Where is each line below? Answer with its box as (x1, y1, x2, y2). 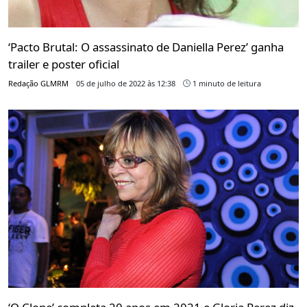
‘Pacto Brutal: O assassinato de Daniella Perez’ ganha (8, 39, 284, 56)
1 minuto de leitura (191, 78, 261, 89)
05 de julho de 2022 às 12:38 (76, 78, 175, 89)
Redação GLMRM (8, 78, 69, 89)
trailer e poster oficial (8, 56, 119, 73)
